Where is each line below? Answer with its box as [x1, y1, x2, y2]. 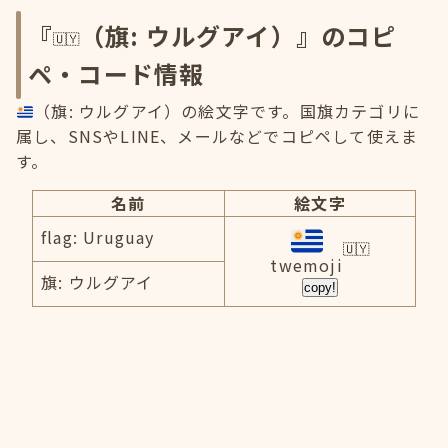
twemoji [270, 253, 343, 277]
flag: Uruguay [41, 225, 155, 249]
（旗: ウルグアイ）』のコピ [79, 18, 397, 53]
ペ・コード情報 [28, 56, 205, 91]
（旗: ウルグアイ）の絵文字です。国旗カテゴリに [34, 99, 421, 123]
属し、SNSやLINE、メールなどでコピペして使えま [16, 124, 419, 148]
